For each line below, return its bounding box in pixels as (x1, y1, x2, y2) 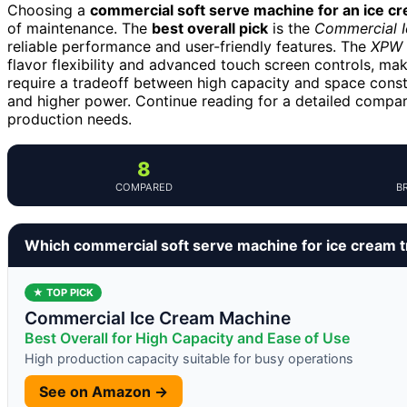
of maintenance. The (7, 18, 152, 37)
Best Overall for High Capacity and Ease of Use (25, 328, 350, 347)
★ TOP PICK (33, 285, 94, 299)
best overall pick (152, 18, 268, 37)
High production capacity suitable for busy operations (25, 350, 353, 366)
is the (268, 18, 314, 37)
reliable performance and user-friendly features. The (7, 36, 371, 55)
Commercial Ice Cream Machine (25, 306, 291, 329)
